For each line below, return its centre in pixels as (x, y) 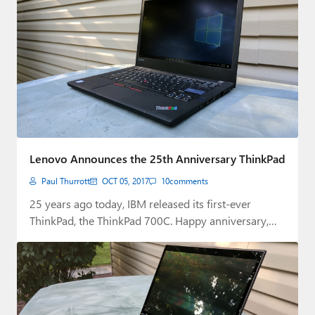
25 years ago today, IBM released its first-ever (140, 203)
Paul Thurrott (66, 181)
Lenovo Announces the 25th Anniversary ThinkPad (157, 158)
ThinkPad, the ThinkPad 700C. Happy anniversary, (149, 220)
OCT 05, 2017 (126, 181)
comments (189, 181)
